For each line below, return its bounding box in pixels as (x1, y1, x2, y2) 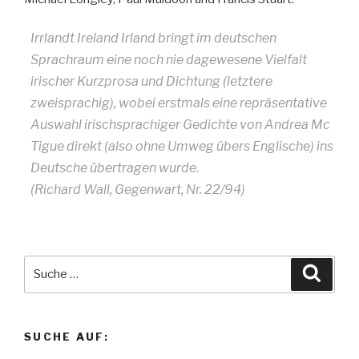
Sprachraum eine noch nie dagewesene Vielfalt (30, 51, 307, 67)
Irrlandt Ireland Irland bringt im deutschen (30, 30, 276, 46)
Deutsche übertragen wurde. (30, 159, 199, 175)
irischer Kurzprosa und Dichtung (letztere (30, 73, 272, 89)
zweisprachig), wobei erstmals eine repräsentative (30, 95, 327, 111)
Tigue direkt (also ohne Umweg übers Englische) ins (30, 138, 333, 154)
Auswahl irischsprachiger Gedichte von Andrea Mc (30, 116, 330, 132)
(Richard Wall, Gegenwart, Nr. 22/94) (30, 181, 245, 197)
